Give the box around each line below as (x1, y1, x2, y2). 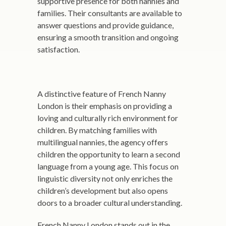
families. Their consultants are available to (37, 8, 182, 18)
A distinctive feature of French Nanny (37, 89, 166, 98)
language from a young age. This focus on (37, 161, 179, 171)
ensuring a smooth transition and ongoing (37, 32, 179, 42)
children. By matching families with (37, 125, 157, 135)
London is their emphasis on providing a (37, 101, 172, 110)
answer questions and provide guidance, (37, 20, 174, 30)
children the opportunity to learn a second (37, 149, 180, 159)
